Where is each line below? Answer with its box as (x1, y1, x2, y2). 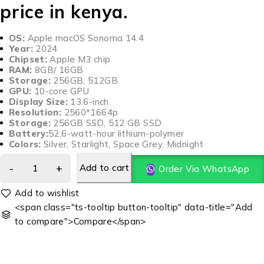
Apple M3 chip (47, 53, 111, 65)
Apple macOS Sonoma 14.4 (25, 32, 144, 44)
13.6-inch (67, 95, 109, 107)
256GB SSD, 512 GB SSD (51, 117, 162, 128)
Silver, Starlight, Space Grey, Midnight (44, 138, 204, 150)
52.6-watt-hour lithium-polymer (48, 127, 184, 139)
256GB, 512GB (51, 74, 118, 86)
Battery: (9, 127, 48, 139)
